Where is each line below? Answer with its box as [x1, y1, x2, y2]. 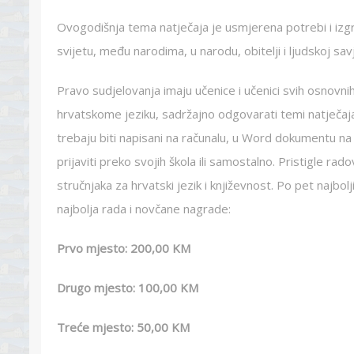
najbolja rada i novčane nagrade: [57, 201, 231, 217]
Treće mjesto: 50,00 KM [57, 319, 190, 335]
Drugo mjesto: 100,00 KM [57, 280, 198, 296]
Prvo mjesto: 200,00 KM [57, 240, 190, 256]
